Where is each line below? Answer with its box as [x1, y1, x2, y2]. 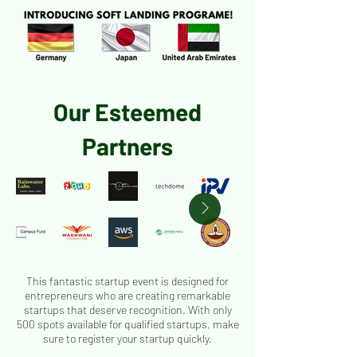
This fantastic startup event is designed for [26, 274, 229, 288]
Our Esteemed [53, 97, 202, 126]
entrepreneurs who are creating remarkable [25, 288, 230, 302]
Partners [82, 131, 173, 160]
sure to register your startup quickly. [43, 331, 212, 345]
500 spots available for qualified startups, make [16, 317, 239, 331]
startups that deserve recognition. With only [23, 303, 232, 316]
